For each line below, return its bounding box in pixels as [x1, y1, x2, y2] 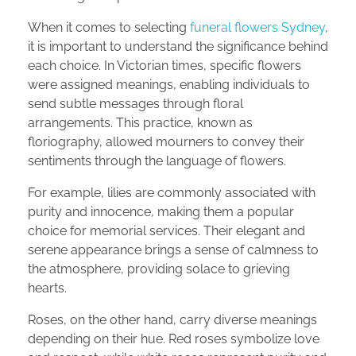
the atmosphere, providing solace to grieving [28, 261, 290, 277]
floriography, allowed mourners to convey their [28, 134, 304, 150]
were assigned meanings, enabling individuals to [28, 77, 310, 93]
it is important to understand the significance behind [28, 39, 328, 55]
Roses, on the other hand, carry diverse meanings [28, 312, 317, 328]
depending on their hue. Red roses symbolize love [28, 331, 319, 347]
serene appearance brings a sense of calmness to [28, 242, 319, 258]
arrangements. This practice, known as [28, 115, 253, 131]
